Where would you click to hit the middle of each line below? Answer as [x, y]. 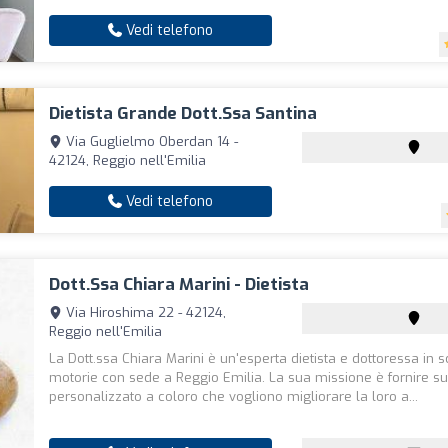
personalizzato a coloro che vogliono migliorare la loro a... [234, 396]
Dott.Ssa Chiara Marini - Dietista [179, 284]
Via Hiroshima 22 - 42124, [144, 312]
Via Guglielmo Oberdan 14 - [150, 141]
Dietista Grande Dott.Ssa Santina [183, 113]
